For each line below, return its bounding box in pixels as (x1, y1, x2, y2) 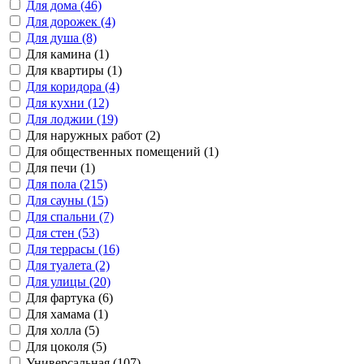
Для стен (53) (26, 226, 99, 240)
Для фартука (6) (26, 291, 113, 305)
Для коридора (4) (26, 80, 119, 93)
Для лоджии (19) (26, 112, 118, 126)
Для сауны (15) (26, 193, 108, 207)
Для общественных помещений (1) (26, 145, 219, 158)
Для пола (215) (26, 177, 107, 191)
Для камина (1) (26, 47, 109, 61)
